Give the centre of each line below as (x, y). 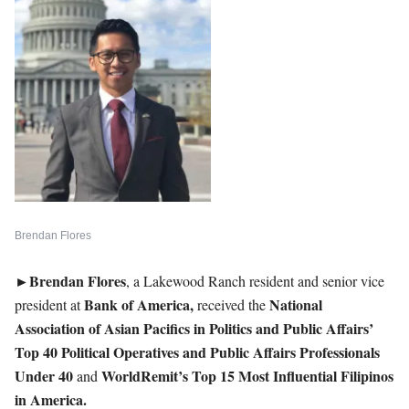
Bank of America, (139, 304)
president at (49, 304)
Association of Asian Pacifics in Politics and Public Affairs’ (194, 328)
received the (231, 304)
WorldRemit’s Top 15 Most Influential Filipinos (247, 376)
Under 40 (44, 376)
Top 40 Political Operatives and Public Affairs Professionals (197, 352)
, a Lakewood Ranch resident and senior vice (255, 281)
